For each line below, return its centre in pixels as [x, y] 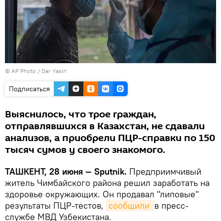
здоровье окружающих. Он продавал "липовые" [102, 194]
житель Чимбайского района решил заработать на [107, 183]
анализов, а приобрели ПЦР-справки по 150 [110, 138]
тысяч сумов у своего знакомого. [85, 150]
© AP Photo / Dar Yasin [36, 71]
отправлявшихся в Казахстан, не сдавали [105, 126]
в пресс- [171, 205]
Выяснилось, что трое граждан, [81, 114]
